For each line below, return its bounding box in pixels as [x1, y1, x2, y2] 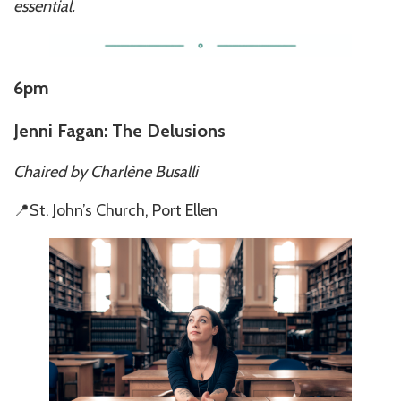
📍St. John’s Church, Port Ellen [13, 200, 218, 220]
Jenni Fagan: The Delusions [13, 119, 226, 141]
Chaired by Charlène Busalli [13, 161, 198, 182]
